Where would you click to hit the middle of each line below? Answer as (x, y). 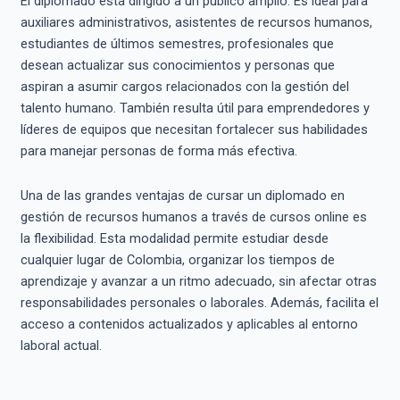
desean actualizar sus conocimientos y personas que (177, 66)
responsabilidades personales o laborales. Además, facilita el (199, 302)
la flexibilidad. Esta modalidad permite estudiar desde (174, 238)
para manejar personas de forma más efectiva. (158, 151)
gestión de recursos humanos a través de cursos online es (193, 217)
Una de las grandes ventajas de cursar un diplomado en (182, 195)
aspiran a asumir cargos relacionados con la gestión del (184, 87)
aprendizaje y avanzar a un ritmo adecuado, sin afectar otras (198, 281)
